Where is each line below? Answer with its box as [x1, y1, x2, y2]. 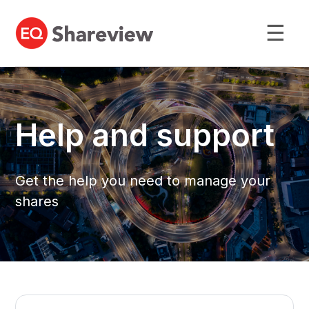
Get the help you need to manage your [15, 172, 271, 189]
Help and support [15, 116, 275, 154]
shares [15, 193, 59, 210]
